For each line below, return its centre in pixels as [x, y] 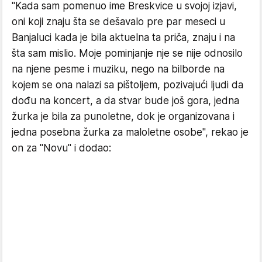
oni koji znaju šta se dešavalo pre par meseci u [118, 22]
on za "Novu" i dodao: [61, 148]
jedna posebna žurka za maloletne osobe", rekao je [130, 132]
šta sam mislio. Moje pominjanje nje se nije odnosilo [127, 53]
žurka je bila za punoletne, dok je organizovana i [123, 116]
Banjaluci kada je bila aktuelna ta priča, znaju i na [123, 37]
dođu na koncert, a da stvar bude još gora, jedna [125, 101]
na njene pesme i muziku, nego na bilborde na [118, 69]
